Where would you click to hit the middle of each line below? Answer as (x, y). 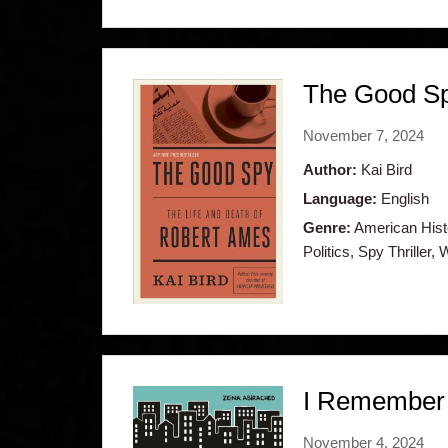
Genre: (327, 227)
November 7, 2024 (363, 135)
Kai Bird (384, 169)
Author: (330, 169)
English (403, 198)
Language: (340, 198)
